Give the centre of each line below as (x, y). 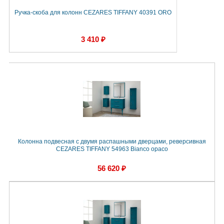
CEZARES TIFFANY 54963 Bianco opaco (112, 149)
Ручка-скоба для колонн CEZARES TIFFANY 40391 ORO (93, 12)
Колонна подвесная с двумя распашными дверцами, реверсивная (112, 141)
